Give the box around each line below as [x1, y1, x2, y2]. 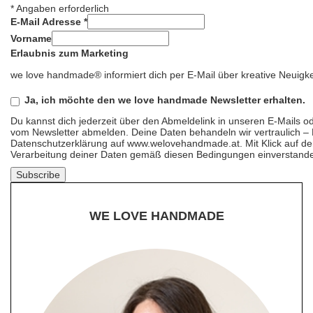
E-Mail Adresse [10, 16, 84, 27]
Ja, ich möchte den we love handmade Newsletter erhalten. [24, 94, 305, 105]
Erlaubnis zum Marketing [10, 48, 129, 59]
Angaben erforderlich [14, 3, 109, 14]
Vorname [10, 33, 52, 44]
